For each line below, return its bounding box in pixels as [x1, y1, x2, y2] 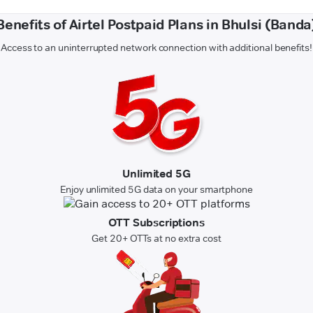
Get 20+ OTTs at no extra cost [92, 232, 221, 245]
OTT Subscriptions [108, 216, 205, 230]
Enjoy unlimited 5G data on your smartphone [59, 183, 254, 196]
